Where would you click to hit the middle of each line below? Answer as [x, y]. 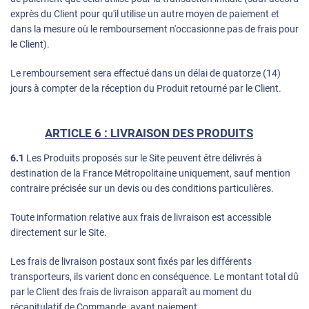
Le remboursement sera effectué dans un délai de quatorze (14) [146, 73]
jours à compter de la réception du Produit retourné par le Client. [146, 89]
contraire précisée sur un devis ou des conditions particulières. [142, 189]
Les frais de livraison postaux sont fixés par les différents [131, 262]
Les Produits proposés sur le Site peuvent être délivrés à [143, 158]
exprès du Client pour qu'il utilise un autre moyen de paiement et [145, 14]
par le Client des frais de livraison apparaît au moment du [131, 292]
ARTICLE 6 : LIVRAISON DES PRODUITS [149, 133]
